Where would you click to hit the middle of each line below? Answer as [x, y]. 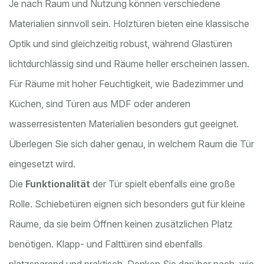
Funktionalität [58, 184]
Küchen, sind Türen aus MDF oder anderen [100, 104]
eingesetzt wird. [42, 164]
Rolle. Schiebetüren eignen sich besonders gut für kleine [127, 204]
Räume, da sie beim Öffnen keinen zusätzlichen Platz [121, 224]
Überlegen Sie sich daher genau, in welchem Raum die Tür [131, 144]
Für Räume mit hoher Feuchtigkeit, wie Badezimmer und [126, 84]
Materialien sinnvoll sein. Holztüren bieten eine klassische [129, 24]
